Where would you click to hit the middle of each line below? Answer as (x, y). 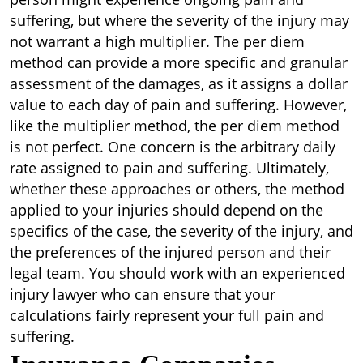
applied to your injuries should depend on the (167, 210)
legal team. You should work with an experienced (177, 273)
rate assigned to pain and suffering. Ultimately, (169, 168)
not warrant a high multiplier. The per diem (157, 41)
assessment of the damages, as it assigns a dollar (179, 83)
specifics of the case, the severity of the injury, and (181, 231)
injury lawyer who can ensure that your (143, 294)
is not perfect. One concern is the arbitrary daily (173, 147)
